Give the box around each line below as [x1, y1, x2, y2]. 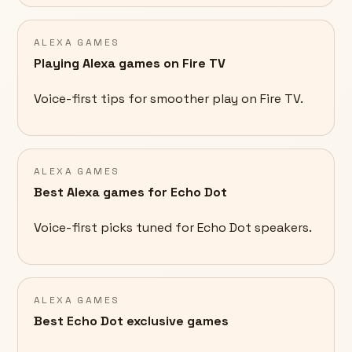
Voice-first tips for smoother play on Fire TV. [34, 90, 303, 108]
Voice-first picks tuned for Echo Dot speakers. [34, 219, 312, 236]
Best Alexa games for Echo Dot [34, 184, 227, 201]
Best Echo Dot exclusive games [34, 313, 229, 330]
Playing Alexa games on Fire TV [34, 55, 225, 72]
